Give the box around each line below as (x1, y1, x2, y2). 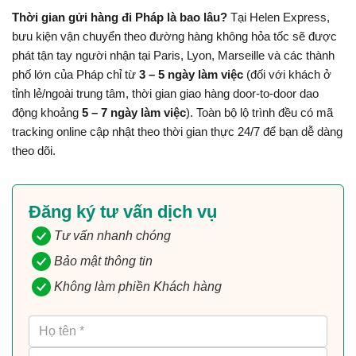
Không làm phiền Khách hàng (54, 280, 222, 294)
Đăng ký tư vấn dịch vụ (29, 202, 217, 222)
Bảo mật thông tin (54, 254, 153, 269)
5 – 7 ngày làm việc (82, 106, 186, 120)
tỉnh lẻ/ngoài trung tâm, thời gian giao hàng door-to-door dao (12, 87, 319, 101)
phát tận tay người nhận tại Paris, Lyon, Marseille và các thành (12, 49, 335, 63)
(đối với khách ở (243, 68, 331, 82)
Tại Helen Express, (227, 11, 330, 25)
